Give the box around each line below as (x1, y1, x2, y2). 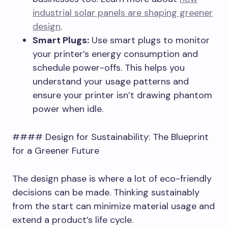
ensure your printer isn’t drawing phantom (33, 89, 212, 101)
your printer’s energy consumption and (33, 47, 198, 60)
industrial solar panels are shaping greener (33, 6, 213, 19)
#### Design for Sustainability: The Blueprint (12, 130, 209, 143)
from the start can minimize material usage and (12, 199, 215, 212)
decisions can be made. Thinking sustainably (12, 186, 199, 198)
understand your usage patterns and (33, 75, 189, 88)
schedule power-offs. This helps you (33, 61, 185, 74)
